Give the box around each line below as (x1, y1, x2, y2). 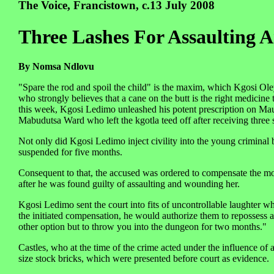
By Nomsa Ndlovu (18, 61, 94, 72)
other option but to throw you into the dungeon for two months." (18, 221, 267, 232)
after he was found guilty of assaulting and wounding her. (18, 179, 240, 190)
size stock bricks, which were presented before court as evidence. (18, 253, 269, 264)
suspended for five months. (18, 147, 122, 158)
